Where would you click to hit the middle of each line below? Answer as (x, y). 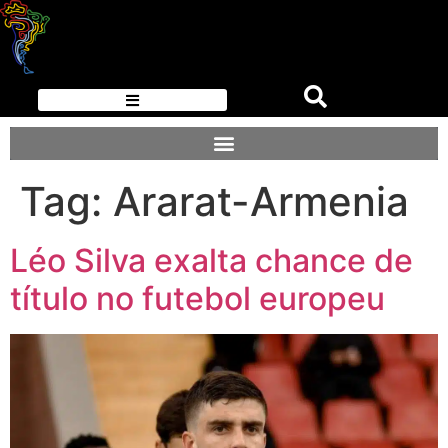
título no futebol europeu (197, 298)
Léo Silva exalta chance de (211, 260)
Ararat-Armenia (261, 201)
